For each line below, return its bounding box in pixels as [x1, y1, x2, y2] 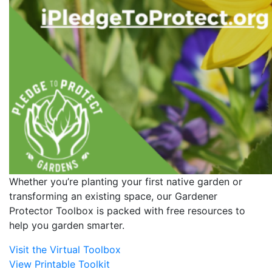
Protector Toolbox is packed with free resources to [9, 204, 245, 217]
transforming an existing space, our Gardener [9, 189, 217, 202]
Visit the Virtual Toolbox [9, 243, 121, 256]
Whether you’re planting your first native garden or [9, 175, 242, 188]
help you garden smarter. [9, 219, 124, 231]
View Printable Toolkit [9, 257, 110, 270]
